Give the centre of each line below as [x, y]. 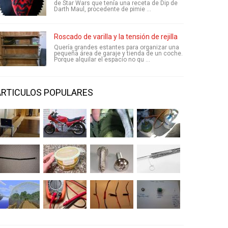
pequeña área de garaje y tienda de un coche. [118, 53]
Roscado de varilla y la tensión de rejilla [116, 37]
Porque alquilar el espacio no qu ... [102, 60]
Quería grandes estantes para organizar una [117, 47]
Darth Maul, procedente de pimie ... [103, 9]
